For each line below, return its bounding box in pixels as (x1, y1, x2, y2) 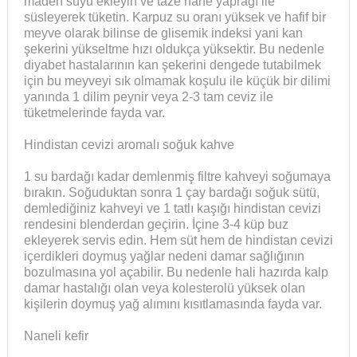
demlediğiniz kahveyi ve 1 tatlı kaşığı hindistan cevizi (23, 202, 321, 216)
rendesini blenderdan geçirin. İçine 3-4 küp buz (23, 218, 288, 232)
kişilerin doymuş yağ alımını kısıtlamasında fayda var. (23, 297, 322, 312)
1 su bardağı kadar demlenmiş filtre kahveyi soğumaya (23, 170, 331, 184)
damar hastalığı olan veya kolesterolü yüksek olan (23, 281, 305, 296)
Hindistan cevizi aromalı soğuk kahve (23, 138, 234, 152)
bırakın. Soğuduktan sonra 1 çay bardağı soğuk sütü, (23, 186, 320, 200)
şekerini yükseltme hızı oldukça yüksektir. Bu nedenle (23, 42, 324, 57)
